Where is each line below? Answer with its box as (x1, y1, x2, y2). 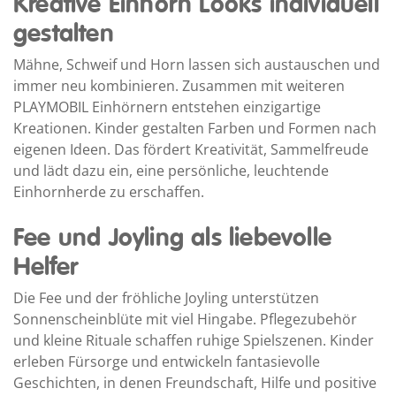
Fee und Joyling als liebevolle (13, 222, 332, 254)
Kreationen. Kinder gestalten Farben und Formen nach (13, 118, 377, 138)
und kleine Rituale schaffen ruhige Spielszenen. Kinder (13, 330, 374, 350)
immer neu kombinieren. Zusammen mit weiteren (13, 75, 345, 95)
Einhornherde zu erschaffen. (13, 181, 204, 202)
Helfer (13, 251, 79, 283)
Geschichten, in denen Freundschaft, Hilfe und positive (13, 372, 377, 392)
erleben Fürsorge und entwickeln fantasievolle (13, 351, 320, 371)
